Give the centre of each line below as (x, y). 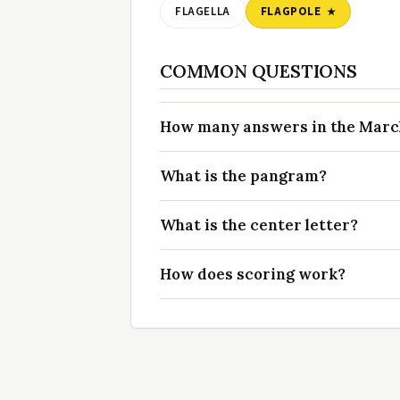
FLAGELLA (203, 12)
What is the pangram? (243, 176)
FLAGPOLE (291, 12)
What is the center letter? (259, 225)
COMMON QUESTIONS (258, 71)
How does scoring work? (253, 275)
